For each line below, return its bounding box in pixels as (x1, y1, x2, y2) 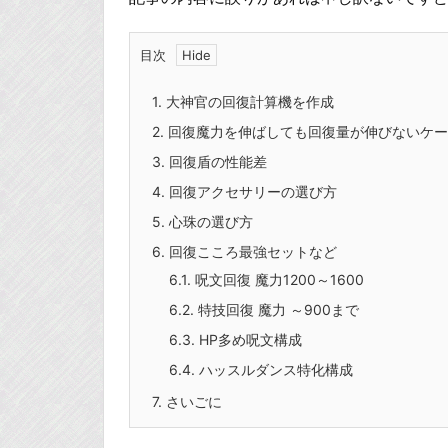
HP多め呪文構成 (195, 331, 302, 349)
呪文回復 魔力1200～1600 (191, 271, 364, 289)
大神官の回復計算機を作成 (162, 93, 334, 111)
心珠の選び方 (165, 213, 253, 231)
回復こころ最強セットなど (165, 243, 337, 261)
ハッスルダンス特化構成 (195, 361, 353, 379)
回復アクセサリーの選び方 (165, 183, 337, 201)
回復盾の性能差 (165, 153, 267, 171)
